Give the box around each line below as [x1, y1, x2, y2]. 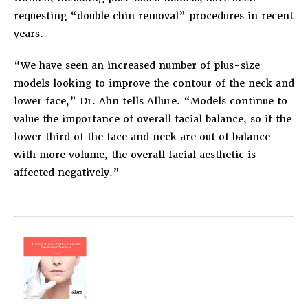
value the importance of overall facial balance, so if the [14, 112, 291, 125]
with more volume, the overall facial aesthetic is [14, 148, 256, 161]
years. [14, 27, 43, 40]
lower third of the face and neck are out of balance [14, 130, 270, 143]
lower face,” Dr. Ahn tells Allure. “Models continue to [14, 94, 287, 107]
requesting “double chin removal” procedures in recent [14, 9, 294, 22]
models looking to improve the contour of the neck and [14, 76, 294, 89]
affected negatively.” [14, 166, 120, 179]
